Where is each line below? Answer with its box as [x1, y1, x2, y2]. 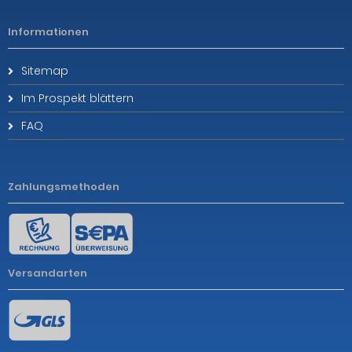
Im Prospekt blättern [21, 90, 134, 107]
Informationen [8, 24, 89, 40]
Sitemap [21, 63, 68, 79]
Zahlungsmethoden [8, 179, 119, 195]
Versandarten [8, 266, 87, 281]
